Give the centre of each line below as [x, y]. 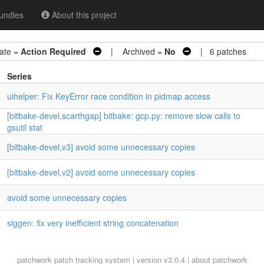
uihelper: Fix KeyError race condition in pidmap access [109, 96]
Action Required [53, 51]
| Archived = [133, 51]
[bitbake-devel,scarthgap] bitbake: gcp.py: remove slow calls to [124, 115]
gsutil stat [25, 127]
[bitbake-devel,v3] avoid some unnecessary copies [101, 147]
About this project [83, 15]
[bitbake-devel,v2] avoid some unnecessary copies [101, 172]
